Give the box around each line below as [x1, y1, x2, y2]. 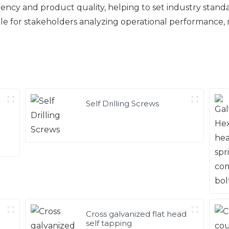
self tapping [86, 218, 132, 228]
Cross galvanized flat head [86, 209, 187, 219]
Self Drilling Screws [86, 98, 159, 108]
